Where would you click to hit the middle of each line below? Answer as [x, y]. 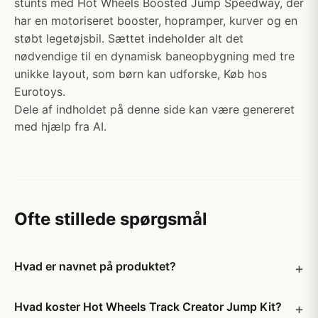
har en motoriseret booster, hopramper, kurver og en [156, 21]
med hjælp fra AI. [60, 126]
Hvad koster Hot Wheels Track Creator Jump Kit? [148, 307]
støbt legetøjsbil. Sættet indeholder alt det [129, 38]
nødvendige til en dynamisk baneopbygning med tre [154, 56]
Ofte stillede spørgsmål [111, 219]
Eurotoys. [40, 92]
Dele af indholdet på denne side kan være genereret [154, 109]
